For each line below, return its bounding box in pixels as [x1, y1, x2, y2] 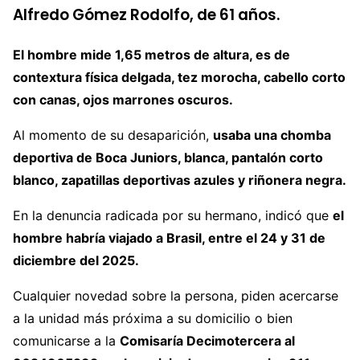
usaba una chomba [213, 127, 331, 144]
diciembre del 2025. [13, 252, 139, 269]
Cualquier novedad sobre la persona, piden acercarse [13, 288, 338, 305]
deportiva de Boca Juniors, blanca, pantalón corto [13, 149, 323, 166]
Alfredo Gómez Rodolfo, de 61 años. [13, 4, 280, 27]
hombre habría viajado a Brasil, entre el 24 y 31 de [13, 230, 325, 247]
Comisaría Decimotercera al [120, 333, 295, 350]
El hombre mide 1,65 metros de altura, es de [13, 47, 290, 63]
